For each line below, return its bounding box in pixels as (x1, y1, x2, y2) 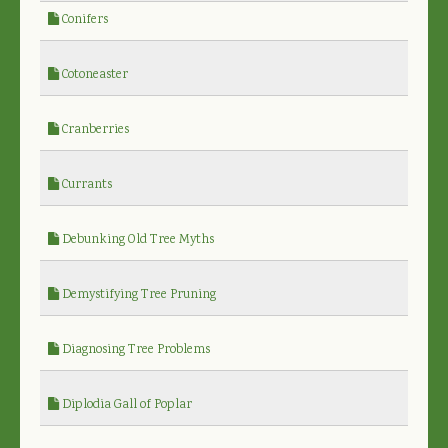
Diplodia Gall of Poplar (59, 395, 192, 415)
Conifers (59, 10, 108, 30)
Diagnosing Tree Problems (59, 340, 210, 360)
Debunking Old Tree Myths (59, 230, 214, 250)
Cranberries (59, 120, 129, 140)
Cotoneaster (59, 65, 128, 85)
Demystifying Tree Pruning (59, 285, 216, 305)
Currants (59, 175, 112, 195)
